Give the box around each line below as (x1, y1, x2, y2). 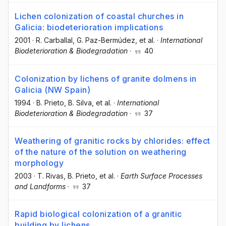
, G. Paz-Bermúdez (73, 36, 135, 45)
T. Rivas (37, 171, 64, 180)
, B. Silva (64, 98, 92, 107)
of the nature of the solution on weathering (15, 146, 187, 157)
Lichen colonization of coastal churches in (15, 11, 184, 22)
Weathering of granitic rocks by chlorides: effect (15, 135, 210, 146)
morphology (15, 157, 64, 168)
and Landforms (15, 182, 66, 191)
